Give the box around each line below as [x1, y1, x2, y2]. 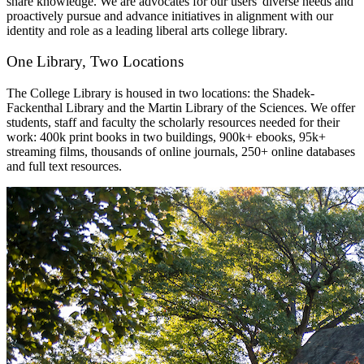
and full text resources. [6, 159, 122, 174]
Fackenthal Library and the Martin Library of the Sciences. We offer [6, 101, 355, 115]
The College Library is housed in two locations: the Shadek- [6, 86, 314, 101]
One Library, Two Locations [6, 53, 184, 71]
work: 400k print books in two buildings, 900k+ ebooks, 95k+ [6, 130, 326, 145]
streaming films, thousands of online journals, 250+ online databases [6, 145, 355, 159]
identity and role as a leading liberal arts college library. [6, 23, 288, 37]
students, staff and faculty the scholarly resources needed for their [6, 115, 340, 130]
